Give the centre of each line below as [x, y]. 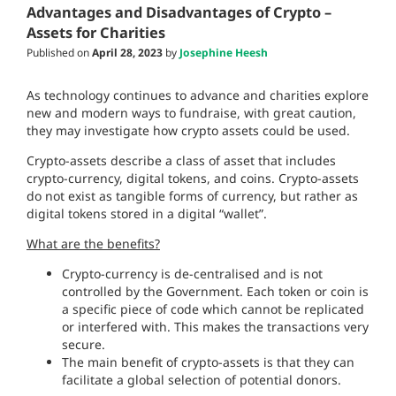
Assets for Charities [96, 33]
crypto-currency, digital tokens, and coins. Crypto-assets [193, 179]
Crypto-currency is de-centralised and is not [192, 274]
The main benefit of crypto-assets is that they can [208, 362]
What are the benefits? [93, 244]
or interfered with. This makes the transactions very [215, 327]
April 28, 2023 [127, 53]
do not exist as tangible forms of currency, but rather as [192, 196]
